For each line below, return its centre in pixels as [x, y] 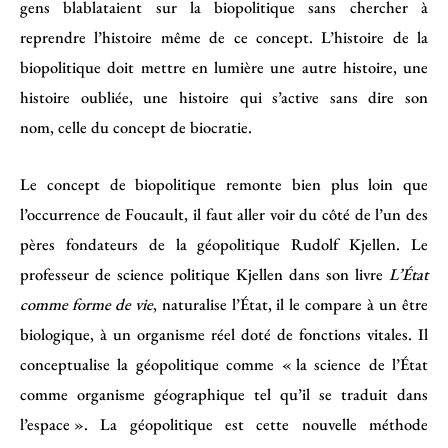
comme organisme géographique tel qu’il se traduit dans [224, 393]
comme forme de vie [86, 303]
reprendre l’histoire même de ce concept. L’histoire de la [224, 37]
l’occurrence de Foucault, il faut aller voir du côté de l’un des [224, 213]
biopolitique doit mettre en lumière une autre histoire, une [224, 67]
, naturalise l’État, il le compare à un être [290, 303]
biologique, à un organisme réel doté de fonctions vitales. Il [224, 333]
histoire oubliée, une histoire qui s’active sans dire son [224, 97]
